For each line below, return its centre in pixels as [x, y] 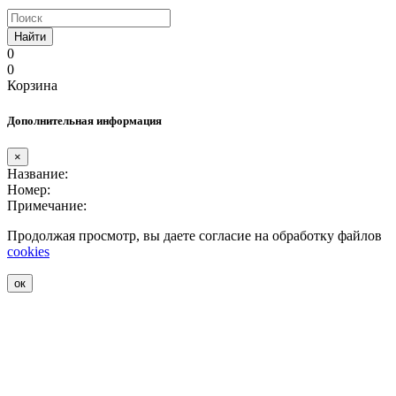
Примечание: [47, 205]
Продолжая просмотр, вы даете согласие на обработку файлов [194, 235]
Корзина [32, 86]
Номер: [29, 189]
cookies [28, 251]
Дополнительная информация [84, 120]
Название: [38, 173]
